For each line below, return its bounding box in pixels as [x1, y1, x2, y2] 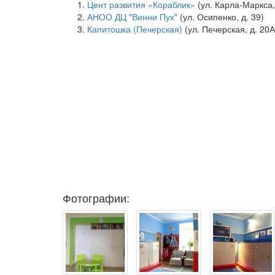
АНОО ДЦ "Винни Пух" [87, 10, 177, 23]
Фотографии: [63, 190, 130, 206]
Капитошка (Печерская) [87, 23, 182, 35]
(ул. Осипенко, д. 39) [177, 10, 264, 23]
